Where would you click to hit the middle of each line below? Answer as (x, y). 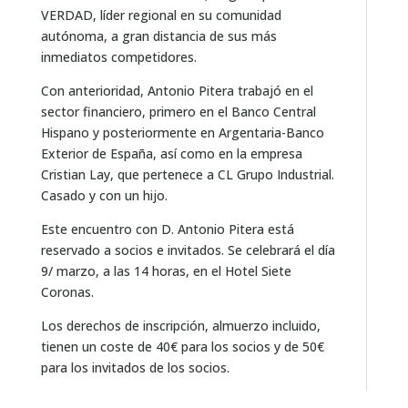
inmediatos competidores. (118, 56)
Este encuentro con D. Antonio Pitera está (167, 229)
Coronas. (67, 291)
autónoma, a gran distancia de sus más (158, 36)
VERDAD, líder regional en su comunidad (161, 15)
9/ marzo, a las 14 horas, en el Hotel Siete (166, 270)
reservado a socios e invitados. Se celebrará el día (188, 250)
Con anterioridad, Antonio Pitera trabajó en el (177, 90)
